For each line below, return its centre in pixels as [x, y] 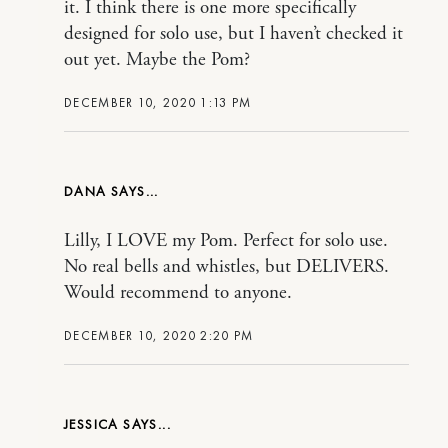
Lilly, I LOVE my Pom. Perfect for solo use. [226, 240]
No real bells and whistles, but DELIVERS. [226, 266]
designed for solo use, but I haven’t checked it [233, 33]
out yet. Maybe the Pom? [157, 59]
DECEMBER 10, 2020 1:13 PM [158, 102]
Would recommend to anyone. [178, 292]
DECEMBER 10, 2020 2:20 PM [159, 335]
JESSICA [94, 423]
